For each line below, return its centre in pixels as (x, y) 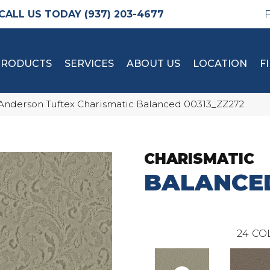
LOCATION (220, 64)
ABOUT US (153, 64)
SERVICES (89, 64)
